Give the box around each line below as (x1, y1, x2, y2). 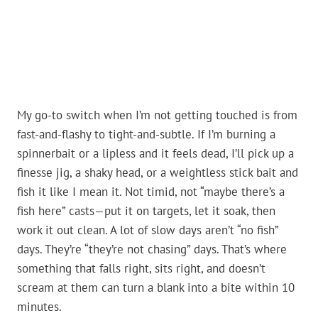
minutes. (17, 299, 62, 315)
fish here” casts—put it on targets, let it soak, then (17, 203, 275, 219)
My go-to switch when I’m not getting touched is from (17, 107, 297, 124)
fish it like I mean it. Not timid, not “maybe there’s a (17, 184, 285, 200)
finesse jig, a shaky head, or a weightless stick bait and (17, 165, 298, 181)
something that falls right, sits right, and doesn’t (17, 261, 265, 277)
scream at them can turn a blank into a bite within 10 (17, 280, 295, 296)
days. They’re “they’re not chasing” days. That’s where (17, 241, 287, 258)
